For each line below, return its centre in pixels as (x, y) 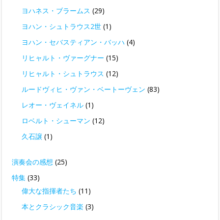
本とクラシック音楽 (53, 207)
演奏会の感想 (32, 162)
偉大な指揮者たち (49, 191)
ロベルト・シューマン (56, 121)
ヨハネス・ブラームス (56, 11)
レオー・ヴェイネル (53, 105)
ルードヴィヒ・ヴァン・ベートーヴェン (83, 89)
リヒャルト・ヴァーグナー (63, 58)
